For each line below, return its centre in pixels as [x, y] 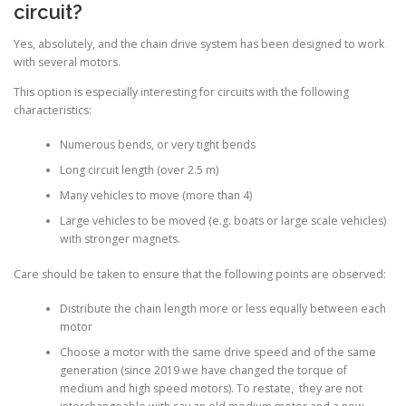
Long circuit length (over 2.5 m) [139, 170]
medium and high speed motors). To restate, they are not [211, 389]
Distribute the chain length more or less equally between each [222, 309]
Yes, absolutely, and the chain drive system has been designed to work [199, 43]
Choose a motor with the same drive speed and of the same [217, 353]
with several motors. [67, 62]
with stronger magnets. [120, 239]
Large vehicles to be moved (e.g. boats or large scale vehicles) [222, 221]
